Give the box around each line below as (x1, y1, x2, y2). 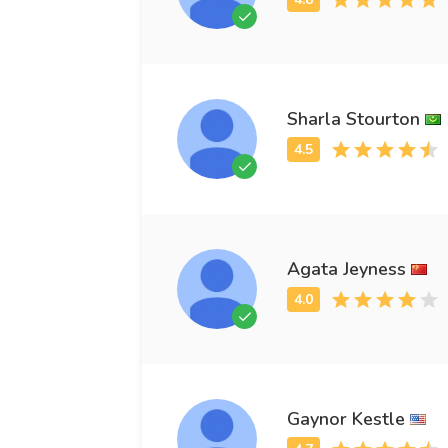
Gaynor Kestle (287, 406, 405, 431)
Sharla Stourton (287, 106, 420, 131)
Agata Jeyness (287, 256, 406, 281)
